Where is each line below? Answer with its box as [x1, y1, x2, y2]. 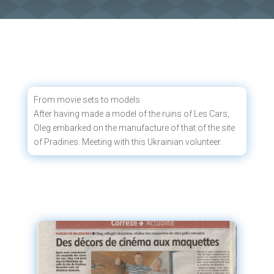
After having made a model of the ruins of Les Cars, [33, 108, 229, 119]
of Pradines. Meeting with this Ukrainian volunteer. [33, 136, 222, 147]
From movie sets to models [33, 94, 140, 105]
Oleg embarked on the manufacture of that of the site [33, 122, 235, 133]
